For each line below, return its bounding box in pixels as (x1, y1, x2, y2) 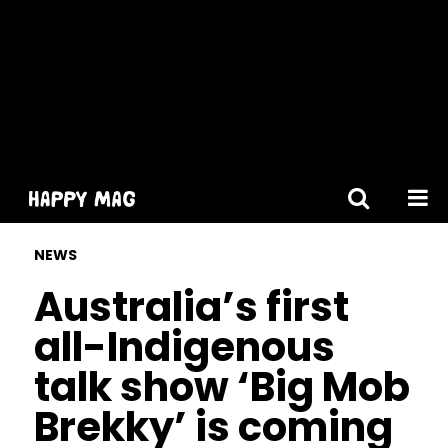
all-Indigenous (33, 319, 335, 375)
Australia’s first (33, 279, 349, 335)
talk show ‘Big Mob (33, 359, 410, 415)
